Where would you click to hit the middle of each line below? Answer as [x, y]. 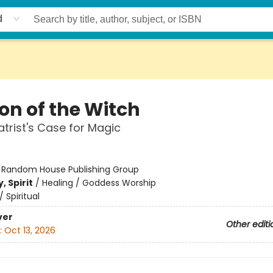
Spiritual [23, 196]
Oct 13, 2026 [30, 231]
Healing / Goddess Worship [99, 183]
